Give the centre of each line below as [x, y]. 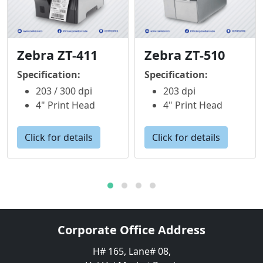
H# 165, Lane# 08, [131, 251]
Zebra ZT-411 [57, 55]
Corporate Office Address [131, 230]
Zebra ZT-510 [185, 55]
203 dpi [179, 91]
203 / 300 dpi [64, 91]
